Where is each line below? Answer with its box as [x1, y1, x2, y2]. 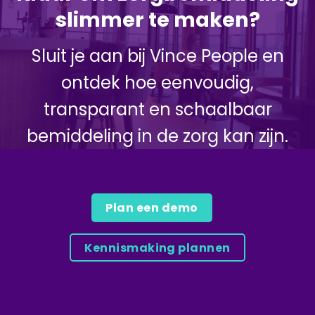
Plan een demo [105, 199, 198, 216]
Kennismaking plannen [84, 239, 231, 256]
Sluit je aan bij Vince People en [31, 44, 284, 68]
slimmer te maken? [55, 6, 260, 34]
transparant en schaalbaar [43, 98, 272, 122]
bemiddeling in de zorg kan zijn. [27, 124, 288, 148]
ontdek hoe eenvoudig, [61, 71, 254, 95]
